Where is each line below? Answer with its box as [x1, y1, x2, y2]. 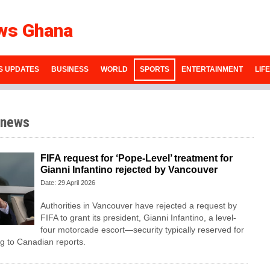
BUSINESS [51, 65, 89, 74]
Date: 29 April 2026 [40, 179, 95, 187]
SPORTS [139, 65, 169, 74]
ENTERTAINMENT [181, 65, 243, 74]
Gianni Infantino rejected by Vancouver [40, 165, 218, 175]
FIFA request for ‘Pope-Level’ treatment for [40, 153, 233, 164]
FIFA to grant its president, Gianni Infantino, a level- [40, 213, 236, 223]
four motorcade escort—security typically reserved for [40, 225, 244, 235]
